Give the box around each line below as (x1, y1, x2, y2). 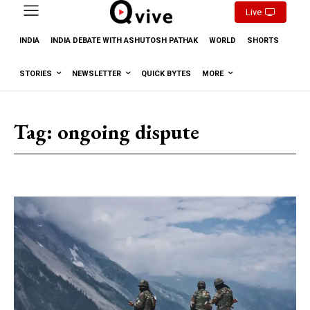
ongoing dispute (57, 118, 199, 145)
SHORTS (247, 35, 279, 45)
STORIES (19, 69, 52, 78)
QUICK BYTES (141, 69, 191, 78)
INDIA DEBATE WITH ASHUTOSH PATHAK (51, 35, 198, 45)
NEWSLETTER (72, 69, 121, 78)
